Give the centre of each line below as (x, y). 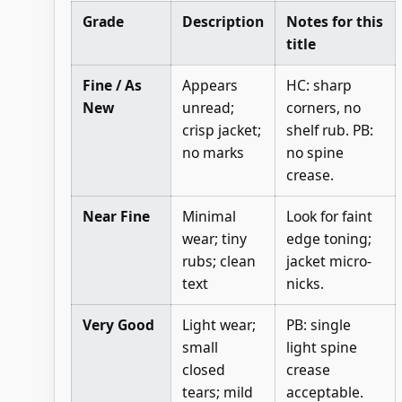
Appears (210, 85)
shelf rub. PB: (329, 130)
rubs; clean (218, 261)
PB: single (318, 324)
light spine (321, 347)
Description (223, 21)
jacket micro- (328, 261)
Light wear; (218, 324)
